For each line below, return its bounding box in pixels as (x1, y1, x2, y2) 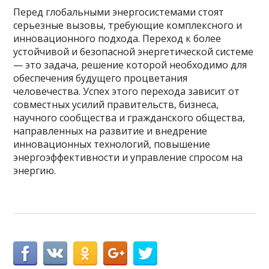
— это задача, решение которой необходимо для (13, 58, 247, 71)
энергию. (13, 164, 56, 177)
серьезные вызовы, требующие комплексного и (13, 19, 243, 32)
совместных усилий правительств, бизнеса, (13, 98, 219, 111)
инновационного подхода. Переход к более (13, 32, 222, 45)
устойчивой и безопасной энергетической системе (13, 45, 254, 58)
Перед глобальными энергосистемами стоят (13, 5, 225, 19)
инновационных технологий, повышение (13, 138, 211, 151)
